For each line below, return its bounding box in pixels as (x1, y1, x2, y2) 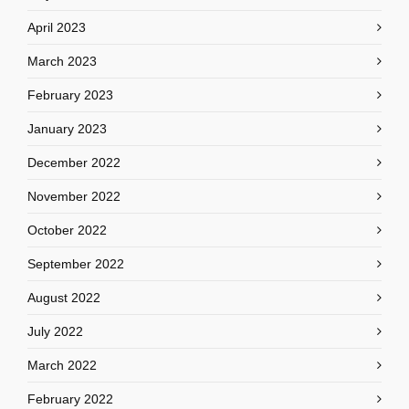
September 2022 (27, 257, 124, 271)
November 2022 (27, 189, 121, 204)
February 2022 (27, 392, 113, 406)
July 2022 (27, 324, 83, 339)
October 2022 (27, 223, 107, 237)
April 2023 (27, 20, 86, 35)
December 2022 (27, 155, 121, 170)
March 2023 (27, 54, 97, 68)
